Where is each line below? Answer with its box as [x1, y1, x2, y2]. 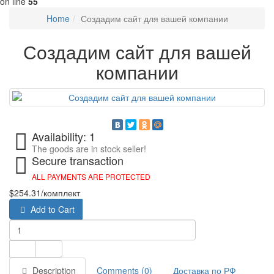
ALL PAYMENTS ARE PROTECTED [32, 171, 151, 182]
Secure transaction [32, 152, 124, 168]
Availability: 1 [32, 128, 96, 144]
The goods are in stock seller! [32, 143, 147, 155]
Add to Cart [28, 203, 75, 215]
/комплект [41, 187, 80, 199]
